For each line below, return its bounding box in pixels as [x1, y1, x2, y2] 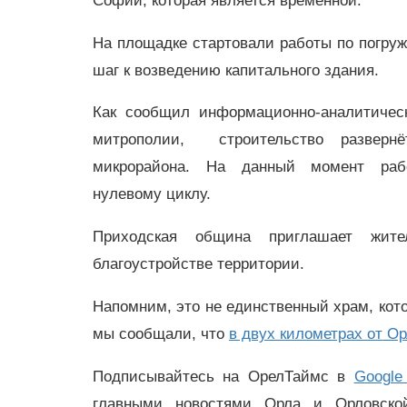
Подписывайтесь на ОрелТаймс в [93, 367, 354, 385]
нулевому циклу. [93, 185, 211, 203]
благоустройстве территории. [93, 255, 309, 273]
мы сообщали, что [93, 324, 229, 342]
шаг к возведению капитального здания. [93, 61, 379, 79]
